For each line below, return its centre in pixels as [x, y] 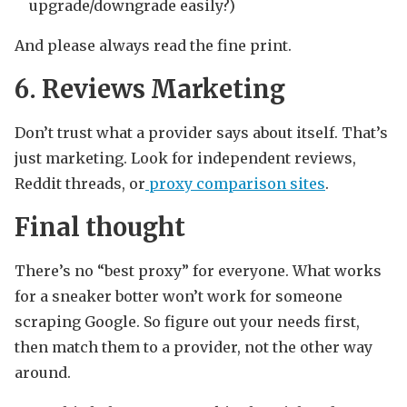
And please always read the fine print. [153, 46]
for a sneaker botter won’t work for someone [179, 297]
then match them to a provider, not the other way [194, 347]
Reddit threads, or [80, 184]
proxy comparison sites [235, 184]
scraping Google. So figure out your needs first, [187, 322]
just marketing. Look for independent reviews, [185, 159]
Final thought [100, 228]
